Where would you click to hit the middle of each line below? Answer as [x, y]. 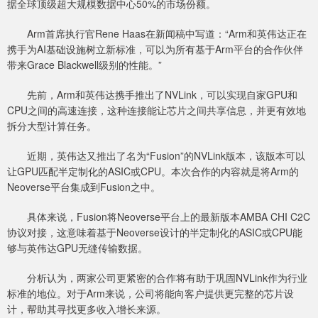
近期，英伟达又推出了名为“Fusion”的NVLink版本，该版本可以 [156, 156]
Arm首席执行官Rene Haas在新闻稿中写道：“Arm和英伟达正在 [157, 34]
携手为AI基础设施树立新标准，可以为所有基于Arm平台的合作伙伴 [155, 49]
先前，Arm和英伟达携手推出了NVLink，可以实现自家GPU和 [152, 95]
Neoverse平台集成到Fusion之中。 [84, 187]
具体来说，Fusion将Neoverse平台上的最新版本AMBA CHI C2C [159, 217]
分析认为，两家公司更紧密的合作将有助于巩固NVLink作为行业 [157, 278]
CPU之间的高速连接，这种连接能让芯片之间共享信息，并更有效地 [157, 110]
